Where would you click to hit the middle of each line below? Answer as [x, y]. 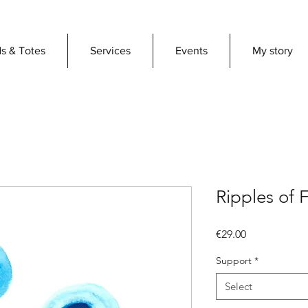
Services [110, 51]
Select [239, 286]
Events [191, 51]
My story [273, 51]
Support [234, 260]
